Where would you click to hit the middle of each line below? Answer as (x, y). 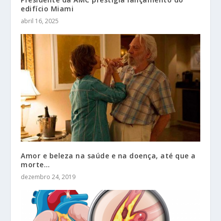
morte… (36, 165)
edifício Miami (47, 9)
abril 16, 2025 (40, 21)
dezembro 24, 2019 (48, 177)
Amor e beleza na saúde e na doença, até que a (108, 156)
